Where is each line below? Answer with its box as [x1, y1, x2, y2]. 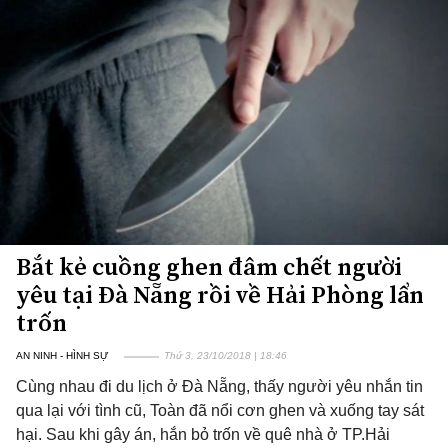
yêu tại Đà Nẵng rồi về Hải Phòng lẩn [16, 278, 424, 311]
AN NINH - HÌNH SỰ [16, 350, 109, 361]
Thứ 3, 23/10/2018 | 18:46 [164, 350, 287, 361]
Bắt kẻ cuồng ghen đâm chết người [16, 250, 402, 283]
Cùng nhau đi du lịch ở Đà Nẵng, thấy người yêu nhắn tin [16, 378, 423, 395]
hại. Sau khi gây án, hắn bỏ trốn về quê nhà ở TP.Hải [16, 426, 390, 443]
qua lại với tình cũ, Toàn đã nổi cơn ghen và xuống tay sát [16, 402, 424, 419]
